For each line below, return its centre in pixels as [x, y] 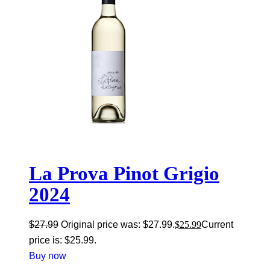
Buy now [48, 256]
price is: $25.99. [63, 240]
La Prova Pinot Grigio [124, 174]
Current [217, 225]
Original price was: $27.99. [118, 225]
